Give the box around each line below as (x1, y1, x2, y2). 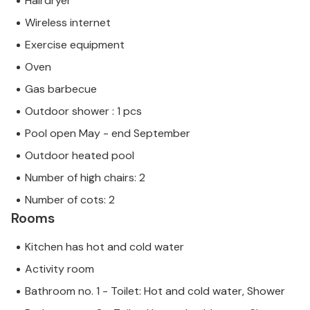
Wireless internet (25, 15, 111, 30)
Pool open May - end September (25, 126, 190, 141)
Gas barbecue (25, 82, 97, 97)
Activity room (25, 262, 94, 277)
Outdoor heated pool (25, 148, 134, 163)
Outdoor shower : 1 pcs (25, 104, 142, 119)
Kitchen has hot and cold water (25, 239, 184, 255)
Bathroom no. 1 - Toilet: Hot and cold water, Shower (25, 284, 285, 299)
